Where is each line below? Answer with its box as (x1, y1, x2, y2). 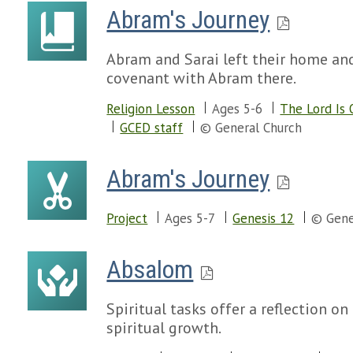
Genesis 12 (232, 210, 295, 227)
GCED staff (120, 119, 184, 136)
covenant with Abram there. (106, 68, 297, 88)
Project (106, 210, 148, 227)
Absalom (106, 255, 194, 284)
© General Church (200, 119, 303, 136)
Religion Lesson (106, 100, 195, 117)
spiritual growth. (106, 318, 222, 338)
